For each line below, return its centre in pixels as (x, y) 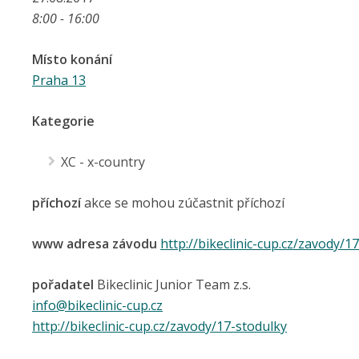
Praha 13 (59, 80)
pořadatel (63, 284)
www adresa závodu (95, 244)
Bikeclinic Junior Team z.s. (172, 284)
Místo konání (72, 59)
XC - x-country (103, 162)
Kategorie (63, 121)
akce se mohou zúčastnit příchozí (183, 203)
